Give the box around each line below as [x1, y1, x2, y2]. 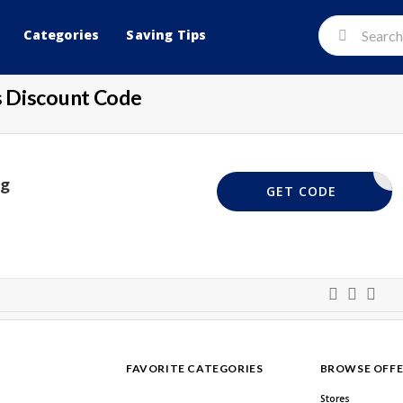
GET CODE [265, 183, 336, 201]
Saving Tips [126, 26, 207, 43]
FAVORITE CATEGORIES [126, 362, 264, 376]
